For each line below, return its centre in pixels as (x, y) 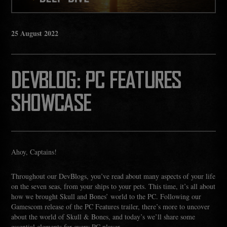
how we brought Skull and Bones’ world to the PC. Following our (106, 196)
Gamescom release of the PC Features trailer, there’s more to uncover (111, 206)
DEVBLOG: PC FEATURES (96, 81)
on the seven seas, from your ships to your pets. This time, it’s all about (113, 186)
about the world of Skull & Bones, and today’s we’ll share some (103, 216)
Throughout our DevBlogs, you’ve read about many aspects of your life (113, 176)
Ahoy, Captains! (34, 152)
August (31, 33)
